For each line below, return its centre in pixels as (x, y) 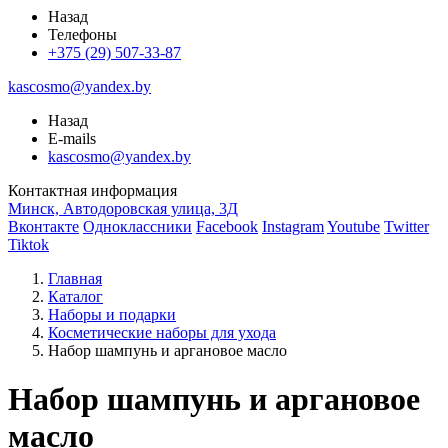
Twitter (406, 226)
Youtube (353, 226)
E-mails (72, 138)
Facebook (227, 226)
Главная (75, 278)
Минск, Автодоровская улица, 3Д (123, 208)
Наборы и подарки (112, 314)
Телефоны (82, 34)
